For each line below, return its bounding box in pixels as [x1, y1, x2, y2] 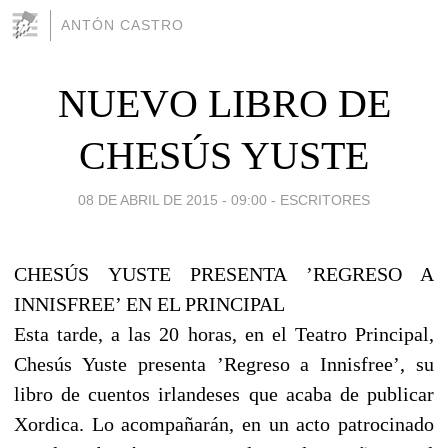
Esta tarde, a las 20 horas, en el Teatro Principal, [14, 322, 434, 345]
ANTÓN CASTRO [61, 17, 184, 33]
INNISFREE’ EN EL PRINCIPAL [14, 292, 285, 315]
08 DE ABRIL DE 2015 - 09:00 [78, 191, 267, 208]
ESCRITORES [280, 191, 370, 208]
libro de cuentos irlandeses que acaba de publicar [14, 382, 434, 405]
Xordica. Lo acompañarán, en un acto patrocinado [14, 412, 434, 435]
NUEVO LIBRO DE [57, 80, 391, 126]
